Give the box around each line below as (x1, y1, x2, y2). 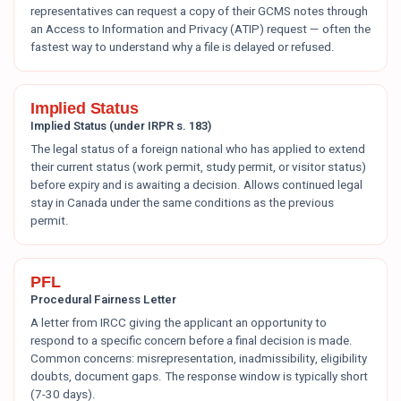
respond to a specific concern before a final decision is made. (30, 332, 353, 350)
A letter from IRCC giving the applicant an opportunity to (30, 314, 327, 332)
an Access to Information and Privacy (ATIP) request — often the (30, 21, 371, 38)
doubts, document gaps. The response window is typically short (30, 368, 368, 386)
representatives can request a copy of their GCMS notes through (30, 3, 368, 21)
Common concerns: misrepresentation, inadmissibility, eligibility (30, 350, 367, 368)
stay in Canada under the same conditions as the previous (30, 194, 334, 212)
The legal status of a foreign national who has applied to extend (30, 141, 365, 158)
